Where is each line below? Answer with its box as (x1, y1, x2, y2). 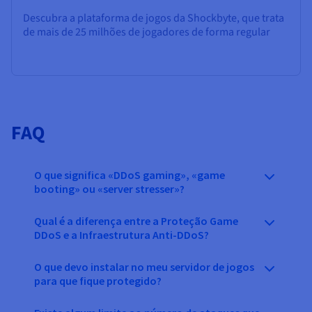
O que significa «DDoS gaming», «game (34, 167, 225, 182)
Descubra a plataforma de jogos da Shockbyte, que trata (23, 10, 284, 26)
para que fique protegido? (34, 273, 162, 288)
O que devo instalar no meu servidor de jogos (34, 259, 254, 274)
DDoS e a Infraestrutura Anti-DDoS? (34, 227, 209, 242)
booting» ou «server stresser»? (34, 181, 185, 196)
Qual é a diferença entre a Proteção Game (34, 213, 238, 228)
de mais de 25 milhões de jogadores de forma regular (23, 24, 270, 40)
